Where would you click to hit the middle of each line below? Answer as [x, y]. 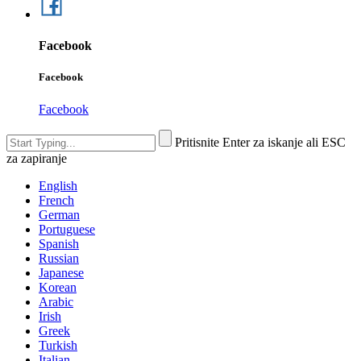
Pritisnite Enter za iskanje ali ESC [260, 142]
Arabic [56, 301]
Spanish [59, 243]
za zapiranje [37, 158]
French [56, 200]
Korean [58, 287]
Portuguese [67, 229]
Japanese [61, 272]
